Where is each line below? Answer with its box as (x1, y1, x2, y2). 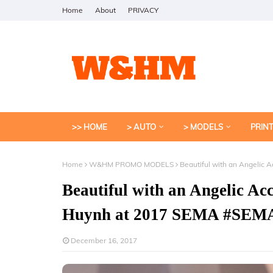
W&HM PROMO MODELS (89, 160, 174, 169)
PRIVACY (128, 5, 158, 15)
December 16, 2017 (71, 236, 137, 245)
